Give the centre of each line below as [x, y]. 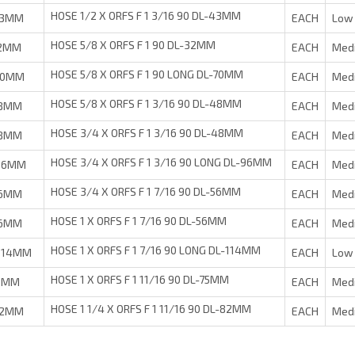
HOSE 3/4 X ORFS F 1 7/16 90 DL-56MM [146, 192]
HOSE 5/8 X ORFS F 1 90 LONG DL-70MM [147, 74]
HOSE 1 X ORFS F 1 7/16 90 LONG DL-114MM [156, 250]
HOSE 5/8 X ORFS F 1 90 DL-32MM [133, 45]
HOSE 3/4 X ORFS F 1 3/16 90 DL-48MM [147, 133]
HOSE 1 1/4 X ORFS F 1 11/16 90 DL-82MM [151, 309]
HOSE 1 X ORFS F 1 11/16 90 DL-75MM [140, 280]
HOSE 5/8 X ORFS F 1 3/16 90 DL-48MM [146, 104]
